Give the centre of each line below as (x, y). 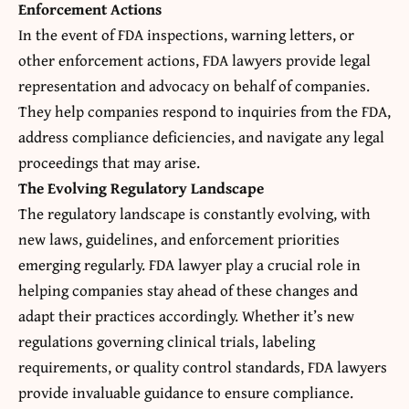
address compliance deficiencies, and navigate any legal (201, 137)
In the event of (68, 35)
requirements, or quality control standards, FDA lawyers (203, 367)
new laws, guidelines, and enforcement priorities (179, 239)
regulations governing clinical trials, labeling (167, 341)
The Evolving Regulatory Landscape (141, 188)
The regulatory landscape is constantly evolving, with (194, 214)
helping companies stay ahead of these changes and (188, 290)
